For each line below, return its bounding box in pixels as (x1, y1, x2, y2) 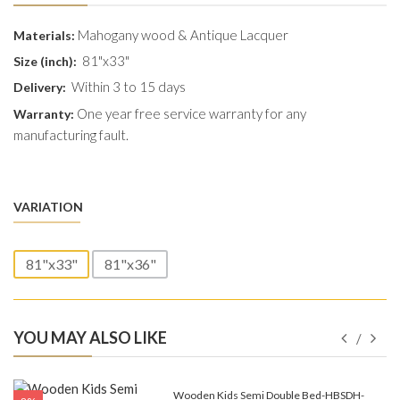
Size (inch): (13, 54, 79, 70)
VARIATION (13, 199, 83, 215)
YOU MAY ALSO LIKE (13, 328, 167, 348)
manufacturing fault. (13, 127, 129, 144)
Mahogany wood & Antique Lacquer (75, 27, 288, 44)
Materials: (13, 28, 75, 44)
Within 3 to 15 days (71, 79, 186, 96)
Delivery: (13, 79, 66, 96)
